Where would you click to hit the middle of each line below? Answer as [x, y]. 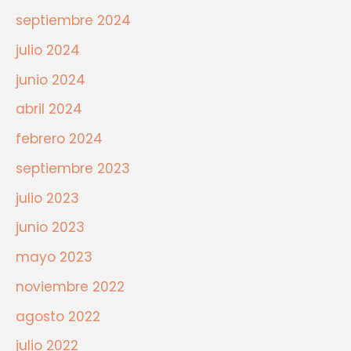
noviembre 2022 [70, 286]
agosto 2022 [58, 316]
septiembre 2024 [73, 21]
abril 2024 [49, 109]
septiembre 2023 [73, 168]
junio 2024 [51, 80]
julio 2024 [48, 50]
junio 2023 [50, 228]
